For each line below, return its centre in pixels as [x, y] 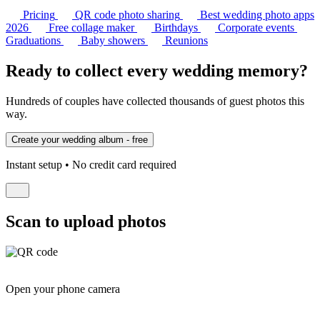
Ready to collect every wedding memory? [157, 70]
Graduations [33, 41]
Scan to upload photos [86, 221]
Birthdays [176, 28]
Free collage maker [91, 28]
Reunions [186, 41]
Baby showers [113, 41]
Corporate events [256, 28]
